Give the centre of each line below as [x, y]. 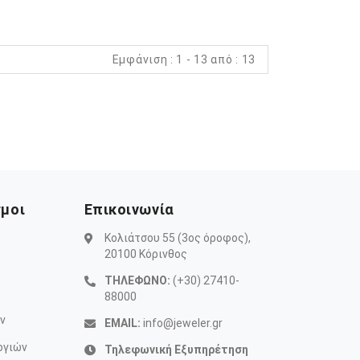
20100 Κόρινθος [145, 254]
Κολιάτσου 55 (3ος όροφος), [177, 238]
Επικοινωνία [129, 209]
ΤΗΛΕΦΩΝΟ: [137, 280]
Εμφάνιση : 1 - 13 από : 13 [184, 59]
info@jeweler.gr [182, 323]
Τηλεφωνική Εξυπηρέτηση [176, 350]
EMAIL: [122, 323]
